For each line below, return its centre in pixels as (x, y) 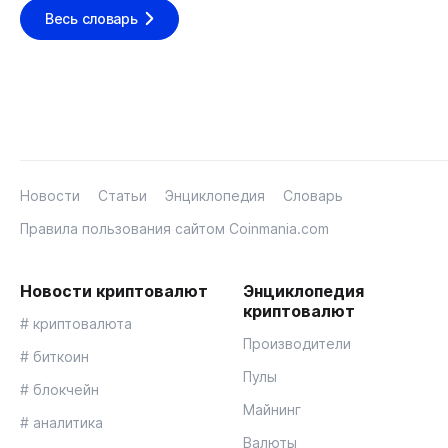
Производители (297, 343)
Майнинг (272, 409)
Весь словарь (91, 18)
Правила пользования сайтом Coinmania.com (174, 228)
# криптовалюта (76, 323)
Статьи (122, 195)
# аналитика (61, 422)
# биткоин (54, 356)
